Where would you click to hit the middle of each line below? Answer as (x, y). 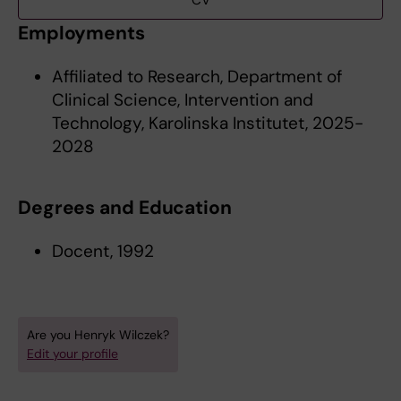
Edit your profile (73, 354)
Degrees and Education (125, 208)
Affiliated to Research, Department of (196, 77)
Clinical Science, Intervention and (182, 100)
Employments (81, 33)
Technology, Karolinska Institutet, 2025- (207, 123)
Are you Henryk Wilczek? (98, 335)
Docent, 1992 (102, 251)
